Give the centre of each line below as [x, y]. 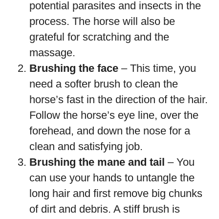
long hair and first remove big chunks [116, 193]
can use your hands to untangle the [112, 178]
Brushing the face [74, 68]
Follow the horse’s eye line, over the [114, 115]
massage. [52, 53]
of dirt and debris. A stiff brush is [105, 209]
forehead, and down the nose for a [110, 131]
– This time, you [157, 68]
